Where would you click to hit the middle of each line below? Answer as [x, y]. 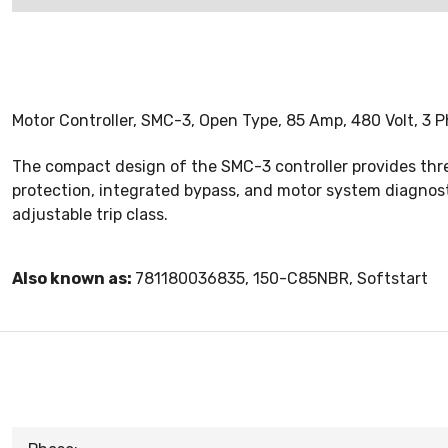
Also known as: [73, 279]
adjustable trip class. [90, 215]
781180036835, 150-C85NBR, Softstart [281, 279]
